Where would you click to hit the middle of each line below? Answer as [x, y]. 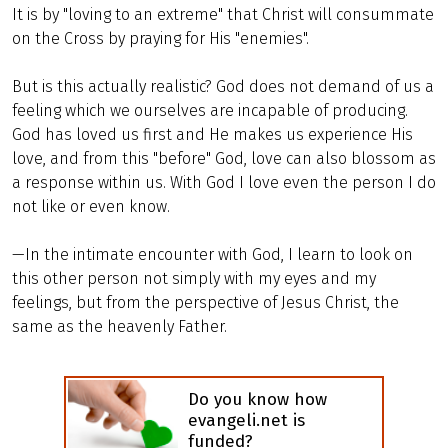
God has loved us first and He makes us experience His [212, 134]
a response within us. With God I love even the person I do [224, 182]
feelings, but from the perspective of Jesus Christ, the [205, 302]
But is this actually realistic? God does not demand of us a [223, 86]
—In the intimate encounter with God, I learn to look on [212, 254]
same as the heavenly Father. [119, 326]
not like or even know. [91, 206]
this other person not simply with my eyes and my [194, 278]
